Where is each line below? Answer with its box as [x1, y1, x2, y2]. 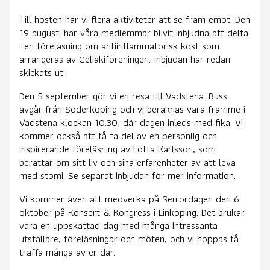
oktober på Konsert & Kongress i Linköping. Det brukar [19, 203, 245, 221]
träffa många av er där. [19, 243, 115, 260]
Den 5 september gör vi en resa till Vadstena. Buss [19, 87, 227, 104]
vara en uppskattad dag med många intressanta [19, 216, 218, 234]
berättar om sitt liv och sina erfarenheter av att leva [19, 153, 236, 171]
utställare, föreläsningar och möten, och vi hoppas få [19, 230, 239, 247]
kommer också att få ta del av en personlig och [19, 127, 217, 144]
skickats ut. [19, 63, 65, 81]
